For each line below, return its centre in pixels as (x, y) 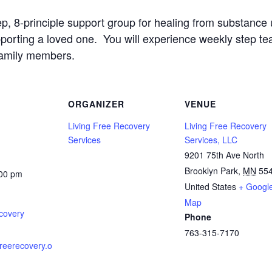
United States (210, 186)
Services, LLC (211, 139)
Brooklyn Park (211, 170)
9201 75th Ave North (224, 155)
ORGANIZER (96, 104)
